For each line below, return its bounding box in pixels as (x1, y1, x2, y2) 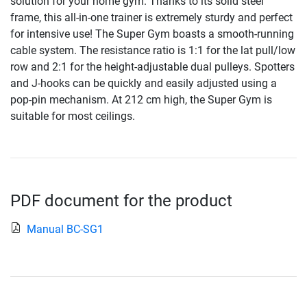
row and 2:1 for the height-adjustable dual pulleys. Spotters (10, 60, 295, 74)
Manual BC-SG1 (27, 223, 103, 236)
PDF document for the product (10, 191, 232, 211)
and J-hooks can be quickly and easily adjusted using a (10, 77, 277, 90)
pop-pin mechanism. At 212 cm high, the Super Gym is (10, 93, 272, 107)
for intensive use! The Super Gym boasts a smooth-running (10, 27, 294, 41)
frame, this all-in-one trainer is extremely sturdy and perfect (10, 11, 293, 25)
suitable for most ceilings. (10, 110, 135, 123)
